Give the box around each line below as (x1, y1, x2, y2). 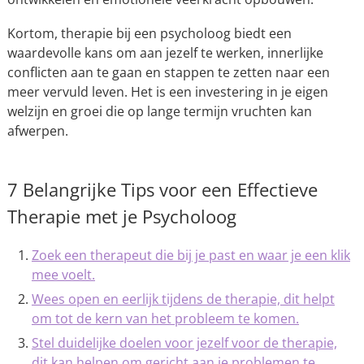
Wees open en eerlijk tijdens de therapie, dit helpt (31, 290, 335, 308)
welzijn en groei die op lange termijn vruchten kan (6, 102, 312, 120)
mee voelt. (31, 266, 95, 284)
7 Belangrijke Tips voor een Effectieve (6, 177, 318, 201)
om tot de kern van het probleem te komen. (31, 310, 299, 327)
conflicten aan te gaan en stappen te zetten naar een (6, 63, 330, 81)
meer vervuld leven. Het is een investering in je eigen (6, 83, 328, 101)
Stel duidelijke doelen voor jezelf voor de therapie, (31, 334, 337, 352)
